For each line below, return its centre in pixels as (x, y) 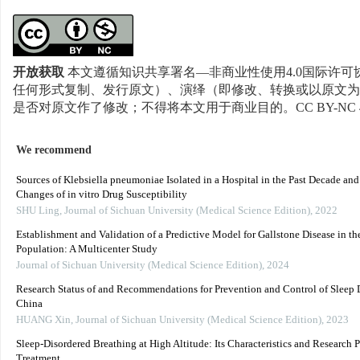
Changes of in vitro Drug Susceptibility (102, 195)
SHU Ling (38, 211)
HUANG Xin (43, 321)
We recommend (54, 151)
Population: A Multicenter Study (87, 250)
